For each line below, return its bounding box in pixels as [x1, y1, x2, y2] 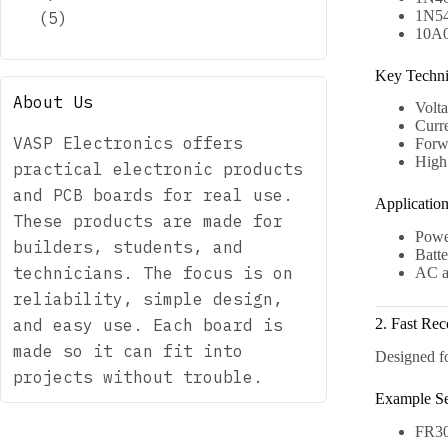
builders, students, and [13, 236, 243, 257]
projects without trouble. [13, 366, 263, 387]
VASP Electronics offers [13, 132, 243, 153]
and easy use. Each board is [13, 314, 283, 335]
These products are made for [13, 210, 283, 231]
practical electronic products [13, 158, 303, 179]
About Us [13, 92, 93, 112]
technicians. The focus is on [13, 262, 293, 283]
